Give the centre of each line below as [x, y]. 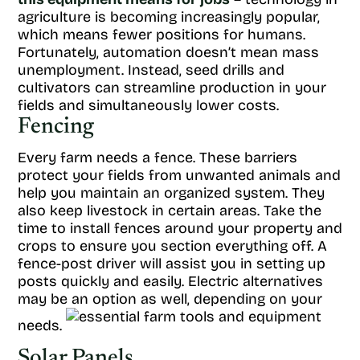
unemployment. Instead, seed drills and [151, 70]
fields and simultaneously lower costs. [148, 105]
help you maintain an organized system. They [171, 193]
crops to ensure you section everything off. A [172, 246]
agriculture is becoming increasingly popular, [169, 17]
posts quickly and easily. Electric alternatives [170, 281]
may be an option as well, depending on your [170, 299]
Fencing [56, 127]
